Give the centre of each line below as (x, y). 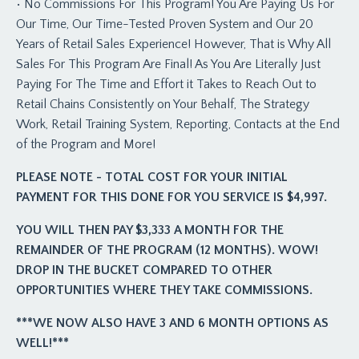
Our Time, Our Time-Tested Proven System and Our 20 (165, 24)
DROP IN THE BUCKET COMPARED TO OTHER (144, 270)
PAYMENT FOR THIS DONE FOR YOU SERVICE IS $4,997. (171, 197)
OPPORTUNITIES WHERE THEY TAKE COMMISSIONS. (164, 290)
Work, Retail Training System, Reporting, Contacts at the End (178, 124)
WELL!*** (42, 343)
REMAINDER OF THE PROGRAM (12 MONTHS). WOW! (167, 250)
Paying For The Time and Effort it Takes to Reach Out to (166, 84)
